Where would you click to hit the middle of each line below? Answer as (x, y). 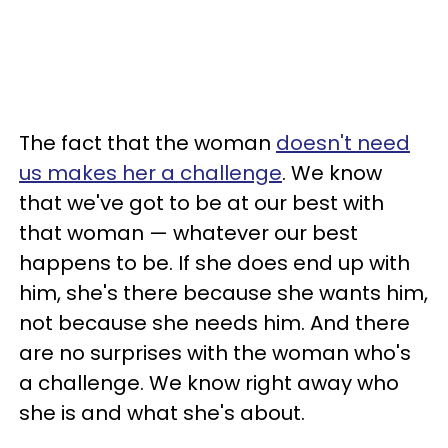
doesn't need (343, 142)
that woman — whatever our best (188, 232)
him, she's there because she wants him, (223, 292)
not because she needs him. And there (214, 322)
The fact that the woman (147, 142)
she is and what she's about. (162, 412)
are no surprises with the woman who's (215, 352)
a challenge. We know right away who (209, 382)
